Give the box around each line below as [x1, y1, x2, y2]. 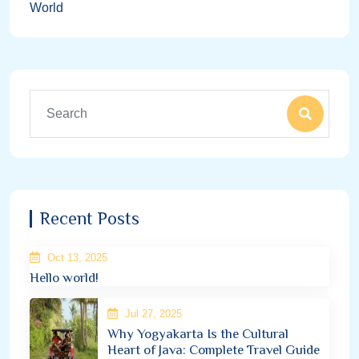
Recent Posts [40, 208, 139, 228]
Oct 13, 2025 [43, 251, 107, 264]
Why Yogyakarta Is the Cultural [107, 326, 288, 342]
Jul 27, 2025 [121, 307, 182, 320]
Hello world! [30, 270, 99, 286]
